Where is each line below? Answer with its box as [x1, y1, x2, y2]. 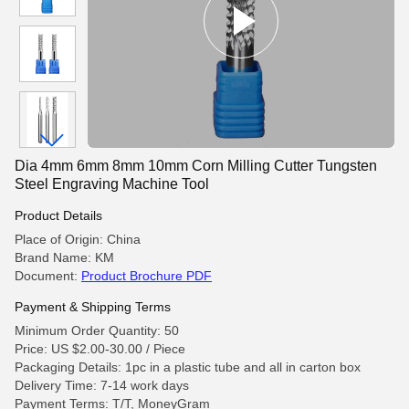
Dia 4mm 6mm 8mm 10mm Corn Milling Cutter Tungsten [15, 158, 377, 173]
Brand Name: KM [15, 250, 114, 265]
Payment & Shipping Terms [15, 299, 171, 314]
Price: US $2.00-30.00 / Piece [15, 341, 185, 356]
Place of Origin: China [15, 232, 141, 246]
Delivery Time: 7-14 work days [15, 378, 189, 393]
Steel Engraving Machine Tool [15, 176, 209, 192]
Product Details [15, 208, 102, 223]
